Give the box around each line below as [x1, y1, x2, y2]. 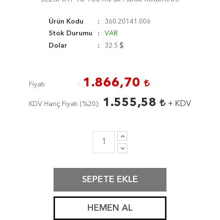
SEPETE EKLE [82, 175, 138, 184]
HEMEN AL [87, 204, 133, 213]
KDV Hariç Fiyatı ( [29, 101, 82, 108]
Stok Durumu [49, 30, 92, 37]
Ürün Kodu [49, 18, 83, 25]
